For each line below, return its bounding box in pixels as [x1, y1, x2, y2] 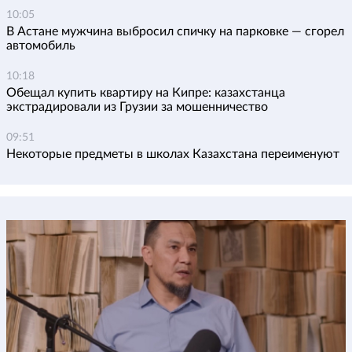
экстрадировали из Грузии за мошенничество [6, 101, 268, 114]
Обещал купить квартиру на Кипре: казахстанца [6, 86, 285, 100]
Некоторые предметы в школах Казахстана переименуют [6, 148, 339, 161]
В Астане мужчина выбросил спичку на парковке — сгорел [6, 25, 344, 38]
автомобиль [6, 39, 75, 53]
